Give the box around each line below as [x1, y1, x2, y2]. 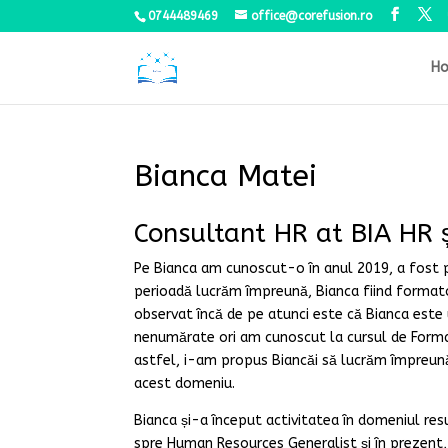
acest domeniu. [134, 375, 236, 392]
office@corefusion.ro [251, 9, 373, 23]
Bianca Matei [134, 158, 318, 194]
